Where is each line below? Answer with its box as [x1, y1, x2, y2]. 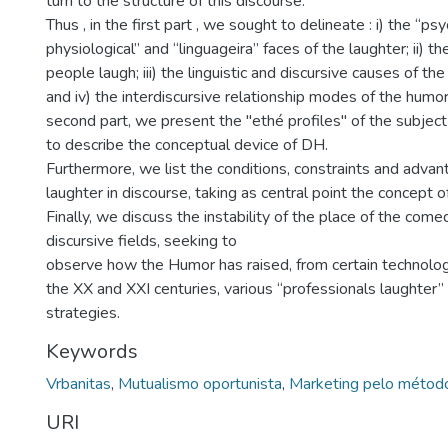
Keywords [46, 338, 138, 365]
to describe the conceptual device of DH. [46, 134, 328, 156]
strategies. [46, 302, 120, 324]
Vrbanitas [46, 373, 111, 395]
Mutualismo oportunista [118, 373, 282, 395]
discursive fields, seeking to [46, 230, 237, 252]
